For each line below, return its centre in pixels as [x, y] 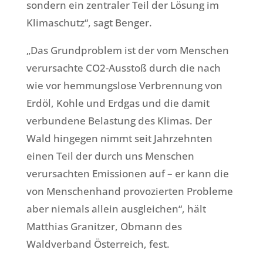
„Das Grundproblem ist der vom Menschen [127, 50]
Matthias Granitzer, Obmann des [104, 227]
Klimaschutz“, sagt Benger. [89, 23]
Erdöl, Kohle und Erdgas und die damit [118, 103]
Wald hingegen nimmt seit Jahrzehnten [119, 139]
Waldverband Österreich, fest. [98, 244]
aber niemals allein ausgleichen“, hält [116, 209]
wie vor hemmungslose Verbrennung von [124, 86]
